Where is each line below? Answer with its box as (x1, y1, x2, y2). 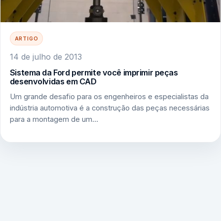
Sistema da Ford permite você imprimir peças (9, 67, 178, 77)
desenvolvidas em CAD (9, 76, 97, 86)
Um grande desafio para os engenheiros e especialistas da (9, 92, 209, 102)
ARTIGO (14, 35, 38, 41)
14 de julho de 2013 (9, 52, 82, 62)
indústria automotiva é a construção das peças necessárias (9, 104, 210, 113)
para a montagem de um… (9, 115, 98, 124)
